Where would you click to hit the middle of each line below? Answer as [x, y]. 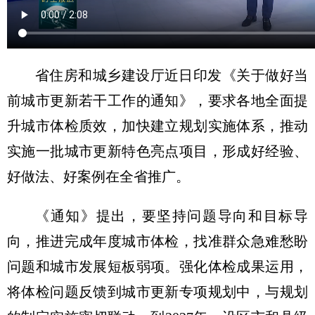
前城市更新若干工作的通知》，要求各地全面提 [157, 100]
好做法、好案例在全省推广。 [98, 176]
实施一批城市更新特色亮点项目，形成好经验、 [157, 151]
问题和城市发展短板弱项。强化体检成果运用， [157, 266]
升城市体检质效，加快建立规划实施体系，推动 [157, 126]
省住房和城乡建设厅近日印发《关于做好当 [172, 75]
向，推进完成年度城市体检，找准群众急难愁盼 [157, 241]
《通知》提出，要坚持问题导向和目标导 [172, 216]
